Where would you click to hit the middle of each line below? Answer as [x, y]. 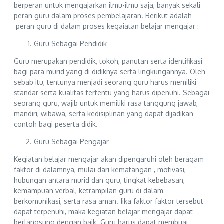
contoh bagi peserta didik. [56, 124]
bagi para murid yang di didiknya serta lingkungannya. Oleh [110, 72]
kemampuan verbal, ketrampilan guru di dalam [89, 191]
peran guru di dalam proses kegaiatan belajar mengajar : [106, 26]
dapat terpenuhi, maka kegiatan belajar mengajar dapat [103, 212]
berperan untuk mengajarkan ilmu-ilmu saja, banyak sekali [107, 5]
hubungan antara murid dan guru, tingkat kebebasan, [99, 180]
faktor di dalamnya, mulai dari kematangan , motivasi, [100, 170]
